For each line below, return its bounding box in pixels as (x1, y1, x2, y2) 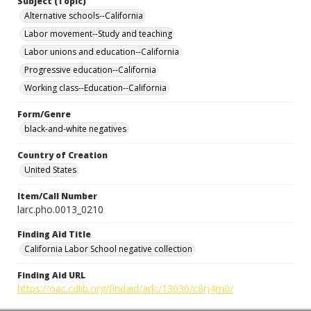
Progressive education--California (24, 64, 156, 76)
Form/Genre (17, 108, 71, 120)
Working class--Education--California (24, 82, 167, 94)
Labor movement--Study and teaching (24, 28, 172, 40)
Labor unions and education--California (24, 46, 179, 58)
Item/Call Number (17, 190, 97, 202)
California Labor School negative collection (24, 243, 192, 255)
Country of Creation (17, 149, 108, 161)
